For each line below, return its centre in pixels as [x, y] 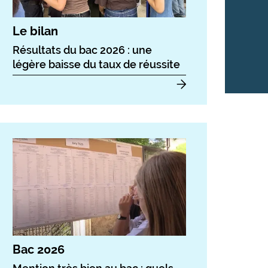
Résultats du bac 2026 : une [82, 50]
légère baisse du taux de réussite [96, 65]
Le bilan [35, 31]
